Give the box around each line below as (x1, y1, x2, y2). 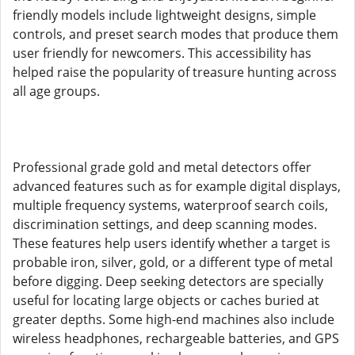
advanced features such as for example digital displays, (13, 177, 341, 195)
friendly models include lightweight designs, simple (13, 6, 316, 24)
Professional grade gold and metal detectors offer (13, 158, 311, 176)
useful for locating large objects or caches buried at (13, 292, 319, 309)
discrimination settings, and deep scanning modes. (13, 216, 317, 233)
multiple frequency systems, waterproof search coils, (13, 197, 328, 214)
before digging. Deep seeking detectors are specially (13, 273, 323, 290)
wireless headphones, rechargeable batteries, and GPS (13, 330, 339, 347)
